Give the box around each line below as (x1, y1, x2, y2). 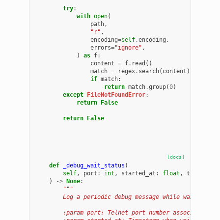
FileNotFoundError (87, 91, 146, 98)
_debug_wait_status (63, 162, 125, 169)
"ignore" (114, 44, 142, 51)
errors (90, 44, 111, 51)
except (63, 91, 84, 98)
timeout (187, 169, 211, 177)
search (138, 67, 160, 75)
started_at (121, 169, 156, 177)
